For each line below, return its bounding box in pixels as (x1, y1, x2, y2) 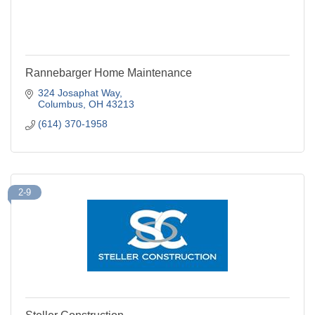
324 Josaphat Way (37, 86, 120, 98)
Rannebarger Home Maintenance (25, 66, 192, 79)
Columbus (37, 98, 83, 110)
